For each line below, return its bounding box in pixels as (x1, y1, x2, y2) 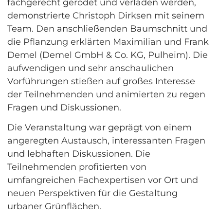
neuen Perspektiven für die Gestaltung (7, 188, 178, 199)
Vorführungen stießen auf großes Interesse (7, 75, 195, 87)
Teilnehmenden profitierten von (7, 162, 146, 173)
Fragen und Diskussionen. (7, 102, 124, 113)
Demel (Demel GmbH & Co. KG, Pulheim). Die (7, 49, 208, 60)
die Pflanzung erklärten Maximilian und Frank (7, 36, 209, 47)
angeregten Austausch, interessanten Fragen (7, 135, 205, 146)
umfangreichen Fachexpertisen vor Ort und (7, 175, 198, 186)
